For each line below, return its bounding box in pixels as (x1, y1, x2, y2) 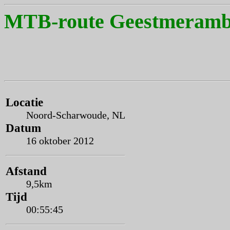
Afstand (6, 164, 47, 178)
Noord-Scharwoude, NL (26, 109, 125, 121)
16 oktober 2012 (26, 135, 94, 146)
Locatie (6, 95, 43, 109)
